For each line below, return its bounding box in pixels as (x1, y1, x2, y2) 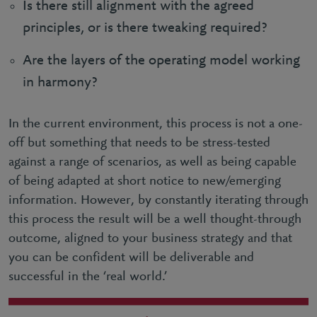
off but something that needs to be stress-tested (8, 136, 270, 150)
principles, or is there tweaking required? (23, 20, 267, 35)
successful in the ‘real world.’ (8, 270, 167, 284)
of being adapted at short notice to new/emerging (8, 174, 281, 188)
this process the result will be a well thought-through (8, 212, 301, 226)
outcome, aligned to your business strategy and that (8, 231, 292, 246)
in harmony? (23, 74, 98, 90)
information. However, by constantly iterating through (8, 193, 309, 207)
